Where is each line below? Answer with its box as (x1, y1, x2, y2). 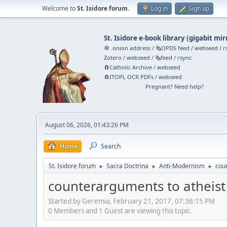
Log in (151, 4, 168, 13)
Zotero (104, 54, 122, 61)
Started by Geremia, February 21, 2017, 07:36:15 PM (48, 196, 215, 206)
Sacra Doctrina (106, 162, 148, 170)
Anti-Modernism (159, 162, 205, 170)
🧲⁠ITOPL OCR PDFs (104, 73, 154, 81)
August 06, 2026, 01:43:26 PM (45, 121, 129, 129)
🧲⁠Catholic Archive (104, 63, 153, 71)
